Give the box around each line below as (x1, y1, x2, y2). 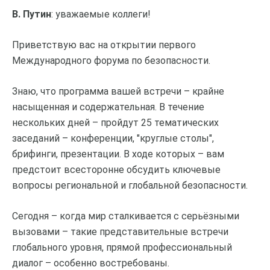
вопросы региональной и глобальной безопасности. (12, 179, 248, 191)
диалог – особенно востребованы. (12, 257, 169, 269)
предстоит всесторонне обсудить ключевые (12, 163, 221, 175)
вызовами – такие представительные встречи (12, 225, 228, 237)
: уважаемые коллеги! (51, 8, 151, 20)
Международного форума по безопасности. (12, 54, 210, 66)
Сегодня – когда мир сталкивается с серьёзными (12, 210, 239, 222)
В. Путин (12, 8, 51, 20)
